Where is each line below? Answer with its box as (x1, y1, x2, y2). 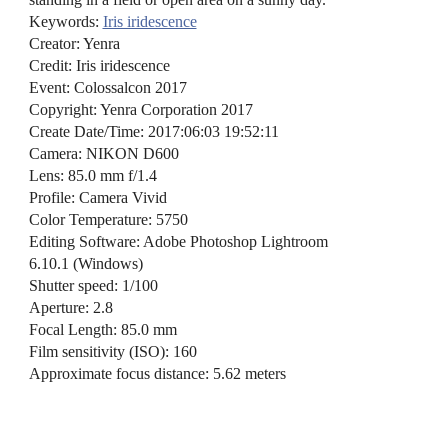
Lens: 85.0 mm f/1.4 (28, 166, 157, 184)
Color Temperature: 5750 (28, 210, 188, 228)
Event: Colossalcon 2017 (28, 78, 187, 96)
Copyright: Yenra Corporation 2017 (28, 100, 253, 118)
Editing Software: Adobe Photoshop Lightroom (28, 232, 328, 250)
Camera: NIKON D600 (28, 144, 179, 162)
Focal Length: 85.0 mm (28, 320, 177, 338)
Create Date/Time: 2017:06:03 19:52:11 (28, 122, 279, 140)
